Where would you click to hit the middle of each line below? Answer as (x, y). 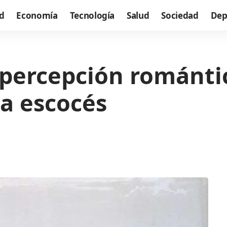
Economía (37, 15)
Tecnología (92, 15)
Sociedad (180, 15)
